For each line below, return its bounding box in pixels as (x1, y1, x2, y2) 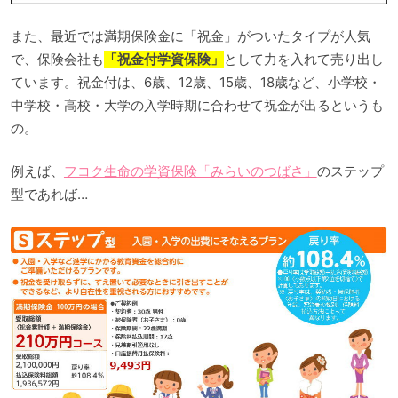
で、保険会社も (11, 50, 104, 68)
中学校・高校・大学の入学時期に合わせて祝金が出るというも (11, 96, 384, 114)
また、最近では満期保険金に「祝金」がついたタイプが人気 (11, 27, 370, 44)
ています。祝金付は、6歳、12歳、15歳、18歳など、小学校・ (11, 73, 381, 91)
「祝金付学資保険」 (103, 50, 224, 68)
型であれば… (11, 186, 88, 203)
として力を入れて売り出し (223, 50, 384, 68)
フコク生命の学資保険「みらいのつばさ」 (63, 163, 317, 180)
